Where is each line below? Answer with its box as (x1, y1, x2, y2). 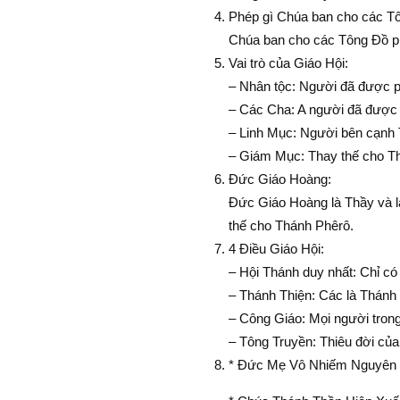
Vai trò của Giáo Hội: (228, 54, 348, 71)
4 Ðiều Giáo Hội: (228, 240, 324, 256)
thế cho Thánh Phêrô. (228, 217, 354, 233)
